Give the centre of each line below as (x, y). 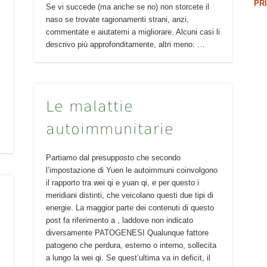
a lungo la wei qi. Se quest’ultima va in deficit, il (128, 258)
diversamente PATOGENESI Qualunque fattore (127, 233)
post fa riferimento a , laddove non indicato (119, 221)
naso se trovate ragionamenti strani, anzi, (117, 19)
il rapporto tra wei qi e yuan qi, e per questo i (122, 183)
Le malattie (89, 107)
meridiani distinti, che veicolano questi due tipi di (129, 195)
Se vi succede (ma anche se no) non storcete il (127, 7)
